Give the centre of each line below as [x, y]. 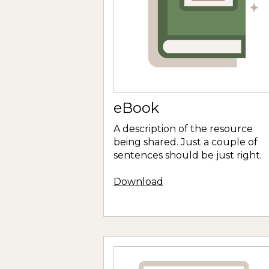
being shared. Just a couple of [186, 142]
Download [138, 182]
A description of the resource [183, 128]
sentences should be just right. [188, 155]
